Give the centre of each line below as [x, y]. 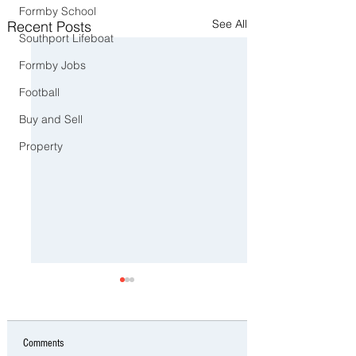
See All [230, 24]
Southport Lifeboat [66, 38]
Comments [43, 344]
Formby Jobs [52, 65]
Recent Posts [49, 27]
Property [41, 146]
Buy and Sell [51, 119]
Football [39, 92]
